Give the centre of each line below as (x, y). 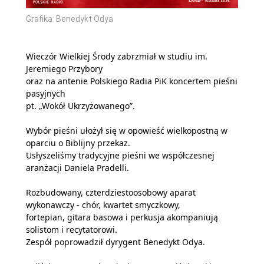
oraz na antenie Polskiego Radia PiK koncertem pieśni (132, 81)
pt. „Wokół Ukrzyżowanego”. (80, 105)
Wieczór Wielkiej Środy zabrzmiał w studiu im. (117, 56)
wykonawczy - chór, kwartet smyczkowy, (103, 204)
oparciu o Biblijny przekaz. (78, 143)
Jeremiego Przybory (64, 68)
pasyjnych (46, 93)
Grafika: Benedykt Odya (70, 19)
